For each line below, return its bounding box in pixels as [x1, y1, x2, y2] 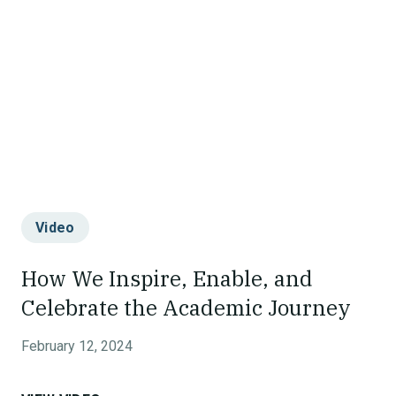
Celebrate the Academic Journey [21, 293, 351, 322]
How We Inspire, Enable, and [21, 264, 313, 293]
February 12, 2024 [21, 338, 133, 354]
